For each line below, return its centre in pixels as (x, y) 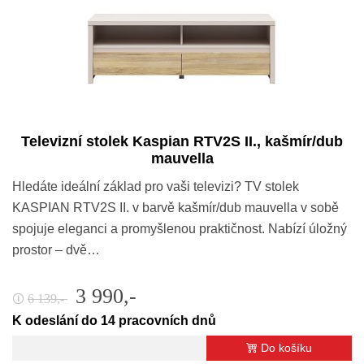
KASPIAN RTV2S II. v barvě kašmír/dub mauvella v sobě (175, 207)
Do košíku (286, 347)
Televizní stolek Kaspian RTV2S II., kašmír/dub (182, 141)
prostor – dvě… (56, 249)
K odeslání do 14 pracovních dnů (114, 320)
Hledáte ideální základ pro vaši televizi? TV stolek (156, 186)
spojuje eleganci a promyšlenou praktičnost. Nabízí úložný (180, 228)
